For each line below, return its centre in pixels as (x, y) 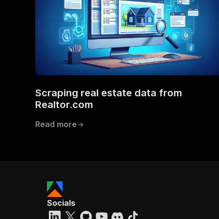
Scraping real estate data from (109, 93)
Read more (56, 124)
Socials (61, 203)
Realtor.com (64, 104)
